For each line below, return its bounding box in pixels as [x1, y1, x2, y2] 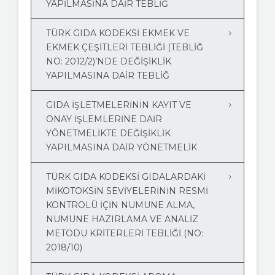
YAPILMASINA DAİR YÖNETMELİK [46, 142, 197, 153]
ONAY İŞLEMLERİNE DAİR [46, 114, 162, 125]
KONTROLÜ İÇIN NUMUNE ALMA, [46, 199, 195, 211]
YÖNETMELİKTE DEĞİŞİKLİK [46, 128, 171, 139]
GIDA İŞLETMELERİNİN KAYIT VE [46, 99, 192, 111]
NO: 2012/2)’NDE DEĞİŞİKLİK [46, 56, 171, 68]
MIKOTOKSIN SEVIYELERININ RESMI [46, 185, 208, 197]
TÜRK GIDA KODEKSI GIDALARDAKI [46, 171, 206, 183]
